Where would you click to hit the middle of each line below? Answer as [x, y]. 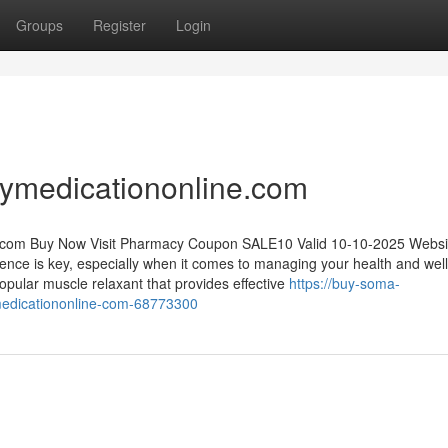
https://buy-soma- [344, 283]
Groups [39, 25]
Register [119, 25]
